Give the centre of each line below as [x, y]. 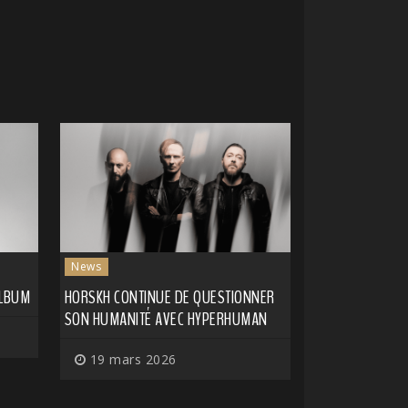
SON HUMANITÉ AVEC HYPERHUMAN [166, 320]
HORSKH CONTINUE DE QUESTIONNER [169, 298]
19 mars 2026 [131, 360]
